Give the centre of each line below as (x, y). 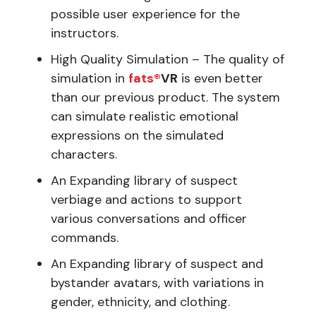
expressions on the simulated (137, 135)
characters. (84, 154)
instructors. (85, 33)
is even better (220, 78)
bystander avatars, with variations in (157, 282)
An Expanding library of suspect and (157, 263)
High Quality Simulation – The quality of (168, 59)
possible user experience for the (145, 14)
